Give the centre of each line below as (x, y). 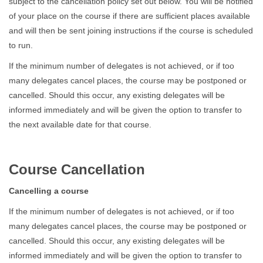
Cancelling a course (49, 191)
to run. (21, 45)
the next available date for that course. (80, 124)
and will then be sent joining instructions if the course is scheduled (131, 31)
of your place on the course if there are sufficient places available (129, 16)
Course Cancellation (77, 169)
